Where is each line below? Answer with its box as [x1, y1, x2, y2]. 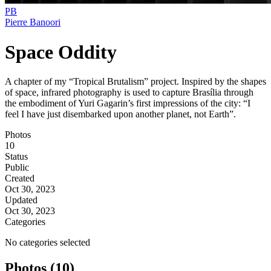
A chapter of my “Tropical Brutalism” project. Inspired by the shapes [5, 76, 266, 87]
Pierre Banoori [5, 17, 60, 28]
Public [5, 162, 29, 173]
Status [5, 151, 28, 162]
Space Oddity [5, 41, 117, 63]
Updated [5, 195, 38, 206]
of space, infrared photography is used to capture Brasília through [5, 87, 253, 98]
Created [5, 173, 34, 184]
